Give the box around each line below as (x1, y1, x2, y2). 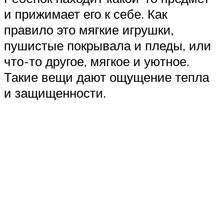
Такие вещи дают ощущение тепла (4, 69, 209, 85)
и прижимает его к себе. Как (4, 5, 167, 22)
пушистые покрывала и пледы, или (4, 37, 211, 53)
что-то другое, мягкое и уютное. (4, 53, 189, 69)
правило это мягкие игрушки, (4, 21, 174, 37)
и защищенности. (4, 84, 106, 101)
